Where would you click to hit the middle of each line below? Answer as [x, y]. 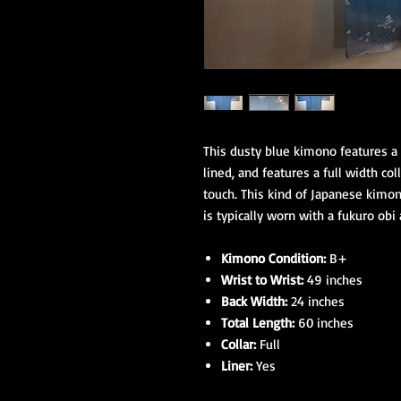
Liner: [237, 366]
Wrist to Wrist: [262, 280]
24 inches [318, 301]
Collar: [239, 344]
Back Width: [256, 301]
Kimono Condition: [273, 258]
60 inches [324, 323]
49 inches [333, 280]
